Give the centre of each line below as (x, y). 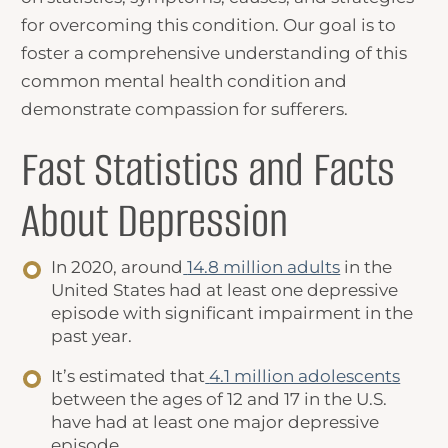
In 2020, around (117, 267)
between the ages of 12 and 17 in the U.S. (219, 399)
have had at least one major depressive (215, 422)
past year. (92, 336)
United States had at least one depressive (225, 290)
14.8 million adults (264, 267)
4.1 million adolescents (305, 376)
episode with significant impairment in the (232, 313)
